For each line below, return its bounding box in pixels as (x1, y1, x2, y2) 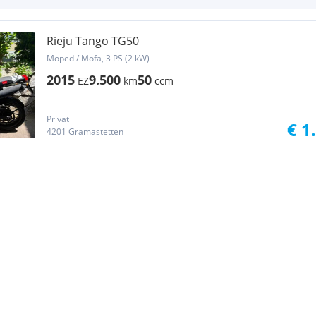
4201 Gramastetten (47, 126, 123, 138)
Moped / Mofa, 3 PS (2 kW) (47, 52, 150, 64)
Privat (47, 113, 69, 125)
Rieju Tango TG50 (47, 33, 139, 49)
